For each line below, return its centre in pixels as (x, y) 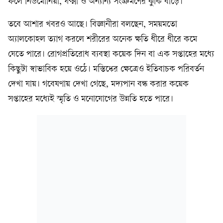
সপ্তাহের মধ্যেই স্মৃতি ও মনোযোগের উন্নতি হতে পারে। (91, 99)
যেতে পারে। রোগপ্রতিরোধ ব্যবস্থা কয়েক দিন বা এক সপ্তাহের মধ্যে (111, 54)
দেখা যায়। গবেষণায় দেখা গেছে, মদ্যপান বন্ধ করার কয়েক (98, 84)
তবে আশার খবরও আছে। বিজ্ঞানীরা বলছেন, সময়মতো (93, 24)
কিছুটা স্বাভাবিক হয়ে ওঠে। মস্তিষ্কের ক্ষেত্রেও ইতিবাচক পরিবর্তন (106, 69)
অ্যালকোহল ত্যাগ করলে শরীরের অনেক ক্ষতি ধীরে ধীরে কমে (103, 39)
